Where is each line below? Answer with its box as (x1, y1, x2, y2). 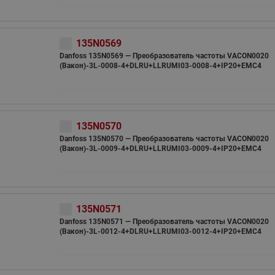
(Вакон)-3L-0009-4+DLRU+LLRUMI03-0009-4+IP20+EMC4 (59, 144, 261, 153)
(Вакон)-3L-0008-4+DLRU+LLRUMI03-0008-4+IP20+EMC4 (59, 61, 261, 70)
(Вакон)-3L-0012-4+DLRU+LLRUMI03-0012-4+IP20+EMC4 (59, 227, 261, 236)
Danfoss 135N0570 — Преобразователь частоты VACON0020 (59, 134, 269, 143)
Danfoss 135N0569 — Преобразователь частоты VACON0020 (59, 52, 269, 60)
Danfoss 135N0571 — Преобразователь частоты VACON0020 (59, 217, 269, 226)
